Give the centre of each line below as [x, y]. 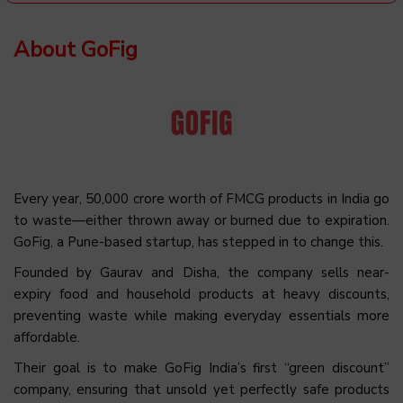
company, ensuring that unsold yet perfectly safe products [201, 389]
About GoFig [76, 50]
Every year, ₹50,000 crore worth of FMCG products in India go [201, 198]
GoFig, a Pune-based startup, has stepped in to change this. [198, 242]
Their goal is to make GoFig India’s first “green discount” [201, 367]
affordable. [47, 337]
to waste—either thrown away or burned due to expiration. [201, 220]
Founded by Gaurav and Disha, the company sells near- [201, 272]
